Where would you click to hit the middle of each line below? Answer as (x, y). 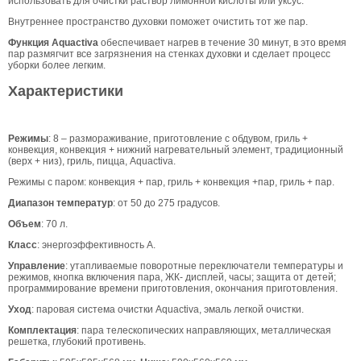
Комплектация (42, 331)
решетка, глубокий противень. (77, 342)
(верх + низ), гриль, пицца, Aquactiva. (92, 162)
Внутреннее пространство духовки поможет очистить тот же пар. (158, 22)
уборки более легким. (57, 66)
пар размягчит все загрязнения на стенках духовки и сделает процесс (169, 54)
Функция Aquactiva (53, 43)
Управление (37, 266)
